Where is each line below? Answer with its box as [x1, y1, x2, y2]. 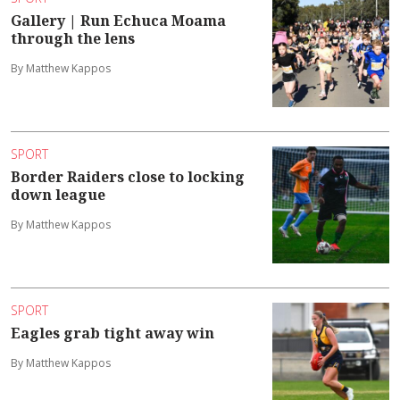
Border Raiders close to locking [11, 167, 245, 187]
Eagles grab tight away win [11, 323, 214, 344]
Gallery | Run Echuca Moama [11, 11, 226, 31]
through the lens [11, 29, 135, 49]
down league [11, 185, 105, 205]
